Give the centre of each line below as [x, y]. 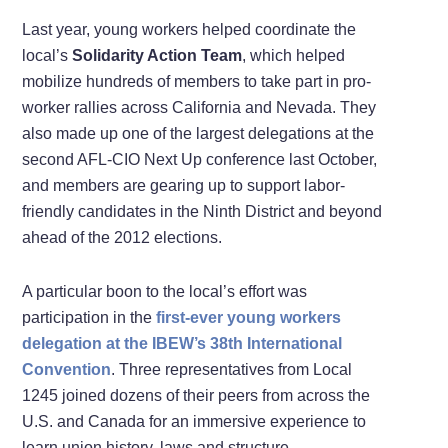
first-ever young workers [249, 317]
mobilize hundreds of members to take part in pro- [197, 81]
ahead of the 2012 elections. [122, 237]
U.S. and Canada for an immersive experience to [194, 421]
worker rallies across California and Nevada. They [199, 107]
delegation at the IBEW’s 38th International [182, 343]
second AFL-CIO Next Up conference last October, [200, 159]
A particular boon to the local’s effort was [165, 291]
